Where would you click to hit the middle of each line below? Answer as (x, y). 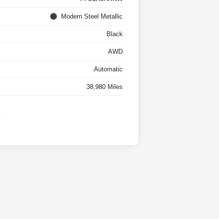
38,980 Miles (104, 87)
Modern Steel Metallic (92, 17)
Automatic (108, 69)
